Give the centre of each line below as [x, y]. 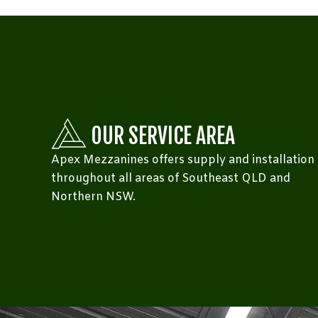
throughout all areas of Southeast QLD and [171, 178]
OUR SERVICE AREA [163, 136]
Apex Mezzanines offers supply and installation [183, 160]
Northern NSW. [95, 197]
